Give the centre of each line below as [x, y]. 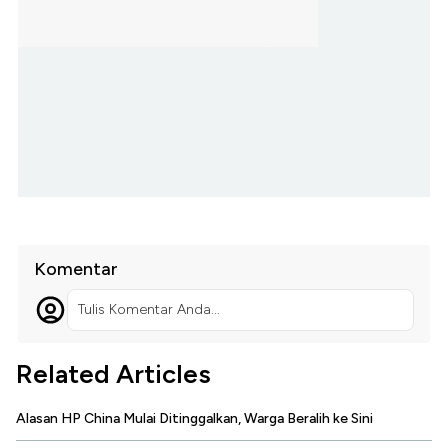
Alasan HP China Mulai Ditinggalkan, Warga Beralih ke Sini [194, 419]
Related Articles [113, 374]
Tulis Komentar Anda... [148, 310]
